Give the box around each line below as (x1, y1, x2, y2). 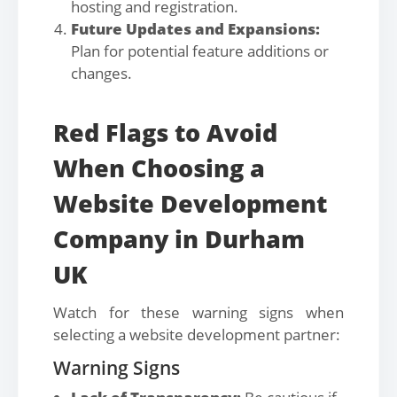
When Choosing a (53, 152, 265, 184)
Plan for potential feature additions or (71, 41, 329, 61)
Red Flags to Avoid (53, 116, 277, 149)
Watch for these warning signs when (53, 302, 344, 323)
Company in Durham (53, 222, 305, 255)
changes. (71, 63, 132, 83)
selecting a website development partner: (53, 324, 340, 345)
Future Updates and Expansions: (71, 19, 320, 39)
